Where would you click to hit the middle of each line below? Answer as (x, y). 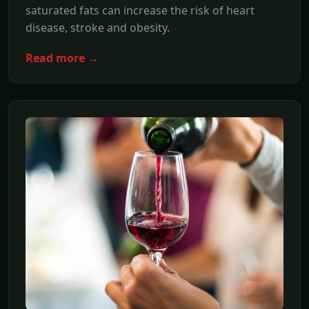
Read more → (62, 58)
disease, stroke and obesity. (98, 27)
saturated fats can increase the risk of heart (140, 10)
